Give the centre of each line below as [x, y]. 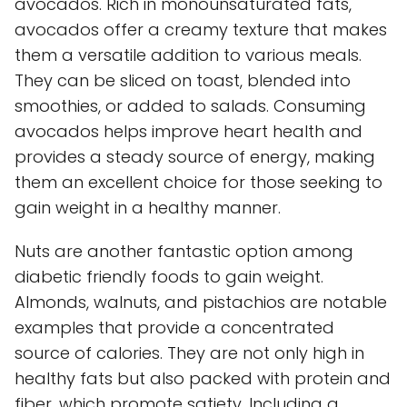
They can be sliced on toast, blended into [183, 80]
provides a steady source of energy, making [195, 156]
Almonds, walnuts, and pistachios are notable [201, 302]
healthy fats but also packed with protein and [203, 378]
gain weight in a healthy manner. [148, 207]
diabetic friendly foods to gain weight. [169, 276]
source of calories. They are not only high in [189, 352]
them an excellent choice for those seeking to [199, 182]
